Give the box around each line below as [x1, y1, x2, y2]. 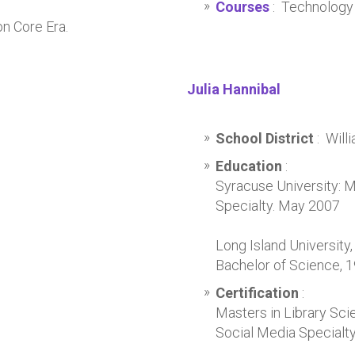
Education [215, 158, 282, 174]
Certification [215, 284, 299, 301]
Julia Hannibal [186, 81, 281, 97]
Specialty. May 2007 [215, 197, 340, 214]
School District [215, 130, 317, 147]
